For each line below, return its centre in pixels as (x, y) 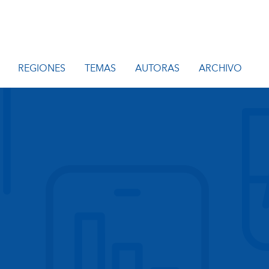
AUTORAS (157, 68)
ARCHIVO (220, 68)
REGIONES (42, 68)
